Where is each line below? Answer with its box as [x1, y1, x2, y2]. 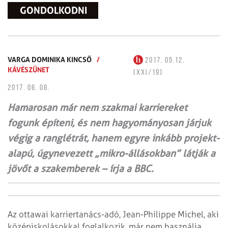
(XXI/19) [133, 68, 163, 77]
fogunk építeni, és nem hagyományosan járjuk [8, 117, 211, 129]
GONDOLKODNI [20, 4, 87, 16]
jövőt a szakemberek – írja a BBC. [8, 162, 154, 175]
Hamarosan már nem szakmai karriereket [8, 101, 187, 113]
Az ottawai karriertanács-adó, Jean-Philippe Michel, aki [8, 209, 219, 219]
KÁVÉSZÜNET [8, 65, 49, 74]
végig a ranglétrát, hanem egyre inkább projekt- [8, 132, 219, 144]
